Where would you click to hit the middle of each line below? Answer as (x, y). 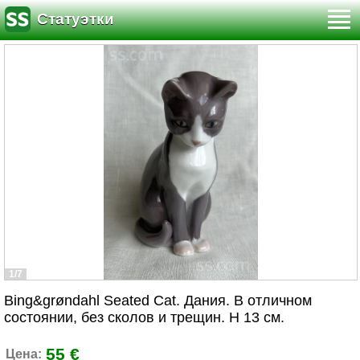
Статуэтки (76, 19)
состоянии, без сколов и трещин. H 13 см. (144, 317)
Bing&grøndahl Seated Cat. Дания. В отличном (158, 301)
